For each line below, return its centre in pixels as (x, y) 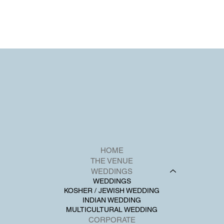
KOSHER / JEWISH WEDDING (112, 191)
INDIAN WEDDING (112, 200)
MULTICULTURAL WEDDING (112, 210)
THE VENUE (112, 161)
